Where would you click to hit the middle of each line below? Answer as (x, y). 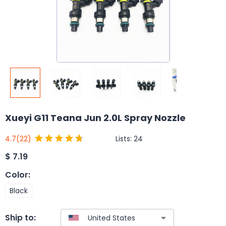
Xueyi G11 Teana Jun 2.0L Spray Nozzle (95, 118)
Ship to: (20, 218)
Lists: (125, 138)
